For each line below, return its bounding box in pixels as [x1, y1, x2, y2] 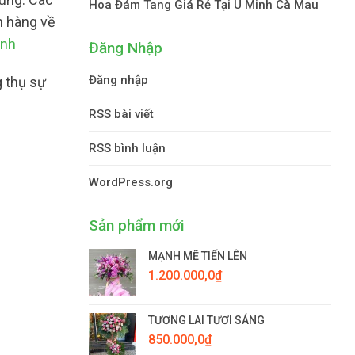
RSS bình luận [89, 140, 166, 155]
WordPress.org [89, 174, 173, 189]
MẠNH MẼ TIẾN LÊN [148, 249, 247, 262]
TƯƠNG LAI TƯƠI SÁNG [148, 313, 265, 326]
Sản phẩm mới [89, 216, 185, 235]
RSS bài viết [89, 106, 154, 121]
